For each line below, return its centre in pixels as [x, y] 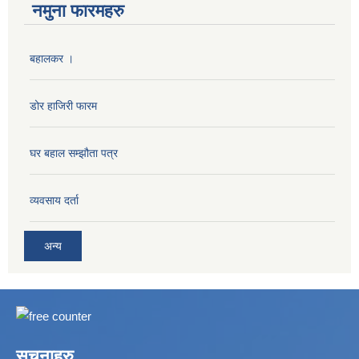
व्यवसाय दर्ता [54, 200]
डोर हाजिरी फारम [63, 106]
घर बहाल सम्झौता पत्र [74, 153]
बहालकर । [52, 58]
